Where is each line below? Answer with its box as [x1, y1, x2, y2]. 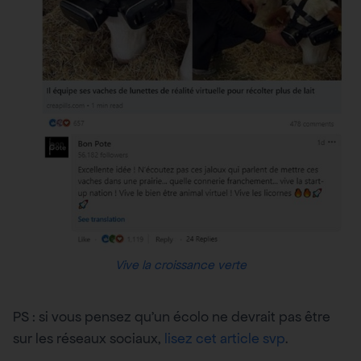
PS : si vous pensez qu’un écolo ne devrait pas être [13, 307, 330, 326]
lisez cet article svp [164, 329, 285, 347]
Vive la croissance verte [114, 256, 247, 272]
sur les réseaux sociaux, [13, 329, 164, 347]
